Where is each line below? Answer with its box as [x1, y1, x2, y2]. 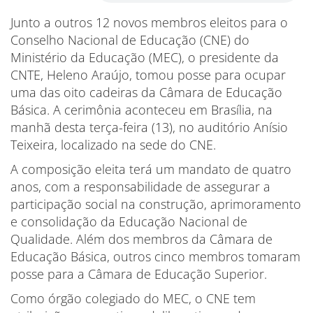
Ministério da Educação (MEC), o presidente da [10, 49, 279, 66]
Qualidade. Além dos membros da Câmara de [10, 231, 272, 247]
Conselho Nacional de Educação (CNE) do [10, 31, 249, 48]
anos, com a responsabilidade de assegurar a [10, 178, 270, 195]
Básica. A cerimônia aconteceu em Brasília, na [10, 101, 272, 118]
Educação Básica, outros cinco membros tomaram [10, 248, 300, 265]
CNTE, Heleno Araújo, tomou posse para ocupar [10, 66, 286, 83]
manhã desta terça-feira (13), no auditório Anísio [10, 119, 288, 136]
